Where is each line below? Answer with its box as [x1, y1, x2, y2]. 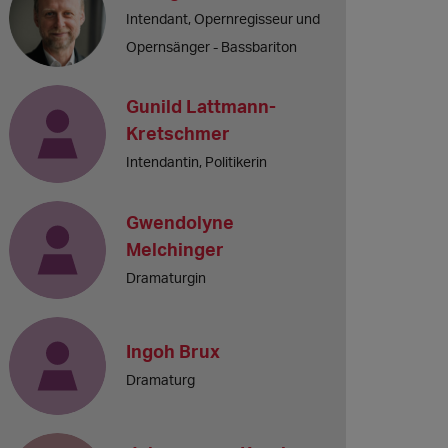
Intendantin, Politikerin [126, 152, 268, 170]
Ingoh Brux [126, 340, 221, 363]
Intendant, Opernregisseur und [126, 9, 321, 27]
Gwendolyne [126, 210, 235, 233]
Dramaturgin [126, 268, 207, 286]
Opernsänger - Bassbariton [126, 37, 298, 55]
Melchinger [126, 237, 225, 260]
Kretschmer [126, 121, 231, 144]
